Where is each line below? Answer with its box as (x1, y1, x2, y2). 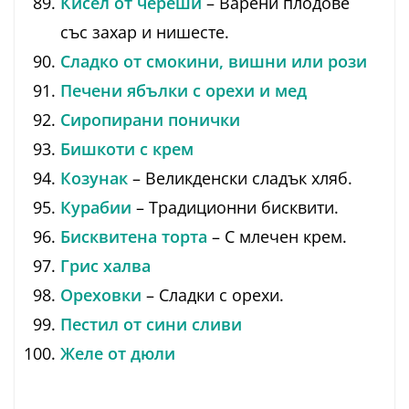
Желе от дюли (60, 342, 175, 365)
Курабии (60, 196, 131, 219)
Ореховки (60, 284, 142, 307)
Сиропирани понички (60, 109, 240, 131)
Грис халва (60, 255, 151, 278)
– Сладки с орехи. (142, 284, 284, 307)
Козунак (60, 167, 128, 190)
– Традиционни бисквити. (131, 196, 339, 219)
